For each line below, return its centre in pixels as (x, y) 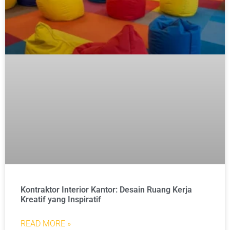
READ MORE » (46, 224)
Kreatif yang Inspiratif (61, 199)
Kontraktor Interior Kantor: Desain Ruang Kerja (106, 190)
